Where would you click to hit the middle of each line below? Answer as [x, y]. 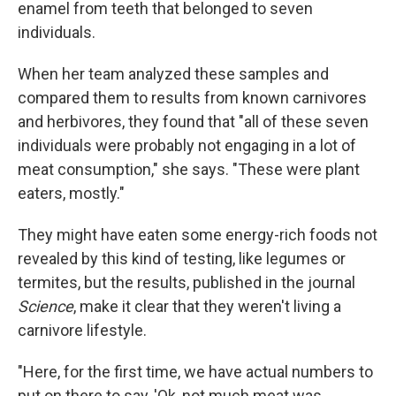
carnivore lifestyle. [82, 330]
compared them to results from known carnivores [192, 98]
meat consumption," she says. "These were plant [189, 169]
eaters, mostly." [71, 193]
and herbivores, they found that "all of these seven [193, 122]
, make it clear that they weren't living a [207, 306]
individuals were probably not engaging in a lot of [187, 145]
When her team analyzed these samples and [173, 74]
